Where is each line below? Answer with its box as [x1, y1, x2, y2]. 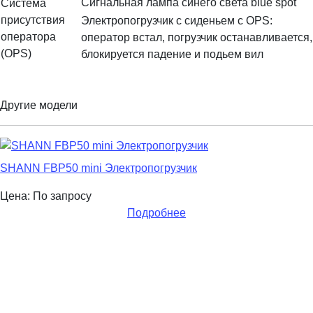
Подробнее [127, 207, 186, 219]
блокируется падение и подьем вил [81, 48, 263, 61]
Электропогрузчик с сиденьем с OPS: [81, 15, 272, 27]
